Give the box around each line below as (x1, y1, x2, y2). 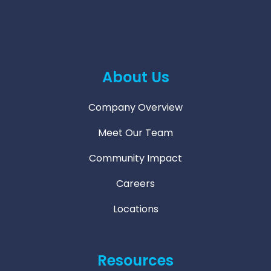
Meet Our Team (98, 126, 173, 140)
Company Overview (88, 100, 183, 114)
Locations (113, 202, 158, 216)
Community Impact (89, 151, 182, 165)
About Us (102, 67, 169, 87)
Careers (116, 177, 155, 191)
